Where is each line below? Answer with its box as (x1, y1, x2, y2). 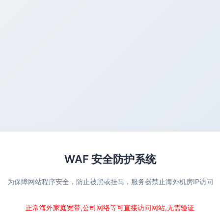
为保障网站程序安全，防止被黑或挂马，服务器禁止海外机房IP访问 (7, 177, 213, 186)
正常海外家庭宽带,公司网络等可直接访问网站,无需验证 (26, 203, 194, 212)
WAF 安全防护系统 (64, 153, 156, 165)
